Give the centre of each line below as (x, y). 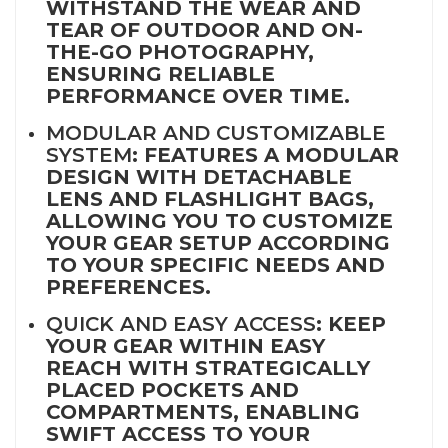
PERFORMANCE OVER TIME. (198, 96)
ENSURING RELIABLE (160, 74)
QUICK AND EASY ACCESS (181, 324)
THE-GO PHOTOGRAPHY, (180, 52)
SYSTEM (89, 155)
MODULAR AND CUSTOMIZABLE (216, 133)
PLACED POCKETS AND (172, 390)
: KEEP (351, 324)
